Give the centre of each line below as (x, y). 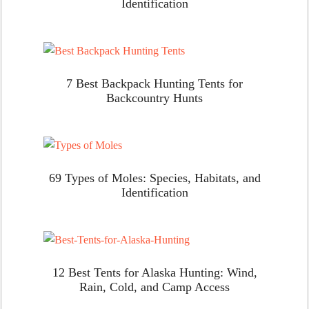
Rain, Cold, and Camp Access (154, 287)
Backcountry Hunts (154, 98)
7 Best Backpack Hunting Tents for (154, 83)
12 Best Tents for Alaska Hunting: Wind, (154, 272)
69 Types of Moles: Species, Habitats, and (154, 178)
